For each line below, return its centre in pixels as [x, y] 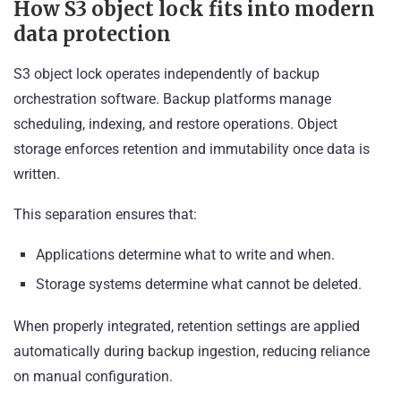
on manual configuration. [93, 377]
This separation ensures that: [105, 215]
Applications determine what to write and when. [185, 255]
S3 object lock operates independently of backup [166, 74]
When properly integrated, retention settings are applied [187, 327]
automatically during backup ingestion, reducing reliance [192, 352]
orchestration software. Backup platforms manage [172, 99]
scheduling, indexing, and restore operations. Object [175, 124]
